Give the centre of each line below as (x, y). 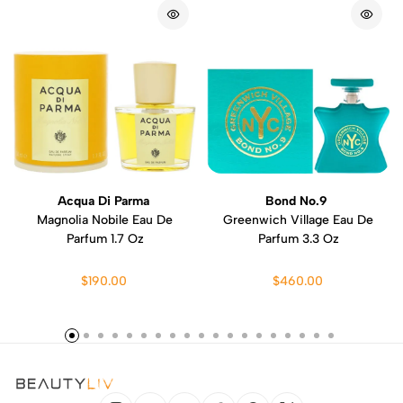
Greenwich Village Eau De (298, 220)
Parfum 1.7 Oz (105, 239)
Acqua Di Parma (105, 201)
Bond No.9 (298, 201)
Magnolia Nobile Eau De (105, 220)
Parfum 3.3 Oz (298, 239)
